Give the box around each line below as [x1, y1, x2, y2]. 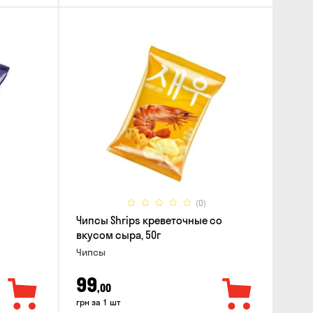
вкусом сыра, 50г [75, 228, 161, 242]
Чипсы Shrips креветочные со [75, 214, 222, 228]
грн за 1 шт [75, 296, 121, 307]
